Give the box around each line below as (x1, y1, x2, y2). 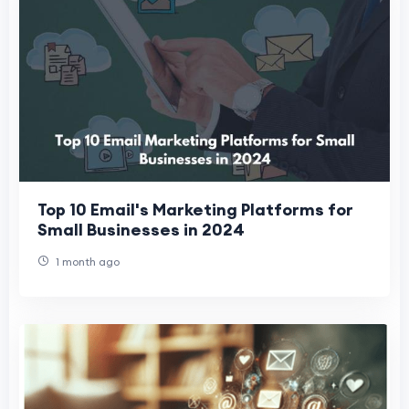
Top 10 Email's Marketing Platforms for (37, 198, 353, 220)
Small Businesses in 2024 (37, 218, 245, 240)
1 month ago (53, 254, 120, 268)
